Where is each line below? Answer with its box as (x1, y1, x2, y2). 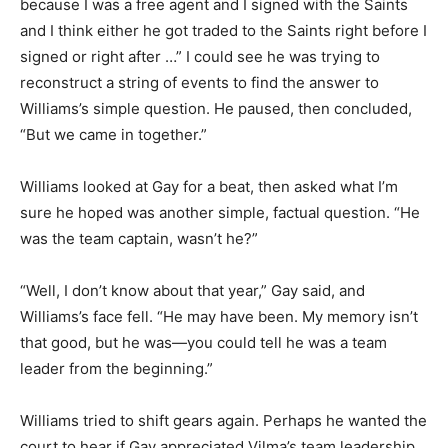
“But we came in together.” (20, 124, 207, 144)
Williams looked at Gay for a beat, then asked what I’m (20, 176, 398, 196)
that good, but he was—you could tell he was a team (20, 332, 387, 352)
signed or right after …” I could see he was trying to (20, 46, 380, 66)
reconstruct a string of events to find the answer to (20, 72, 379, 92)
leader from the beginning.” (20, 358, 213, 378)
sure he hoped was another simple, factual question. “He (20, 202, 420, 222)
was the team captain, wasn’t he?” (20, 228, 258, 248)
